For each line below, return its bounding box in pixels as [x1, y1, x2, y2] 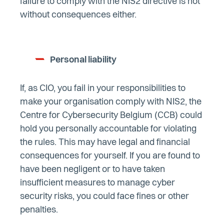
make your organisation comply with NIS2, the [20, 97, 201, 107]
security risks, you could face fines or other [20, 192, 189, 201]
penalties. [20, 205, 58, 215]
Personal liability [50, 55, 116, 65]
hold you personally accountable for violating [20, 124, 196, 134]
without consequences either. [20, 10, 136, 20]
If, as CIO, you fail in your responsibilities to [20, 84, 185, 93]
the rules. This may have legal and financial [20, 138, 190, 147]
